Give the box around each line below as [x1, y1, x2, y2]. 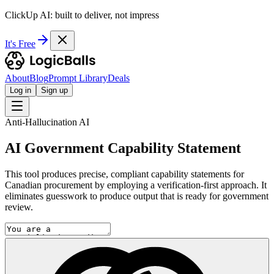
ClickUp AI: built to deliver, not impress [5, 10, 159, 20]
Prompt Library [48, 73, 108, 83]
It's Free [5, 39, 35, 49]
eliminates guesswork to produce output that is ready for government [5, 190, 268, 201]
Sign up [41, 86, 68, 95]
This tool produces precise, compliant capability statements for [5, 168, 244, 179]
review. [5, 201, 33, 212]
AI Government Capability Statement [5, 139, 241, 156]
